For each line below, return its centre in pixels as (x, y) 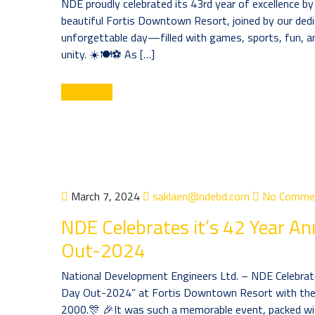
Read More (87, 92)
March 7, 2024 (105, 196)
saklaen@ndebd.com (200, 196)
